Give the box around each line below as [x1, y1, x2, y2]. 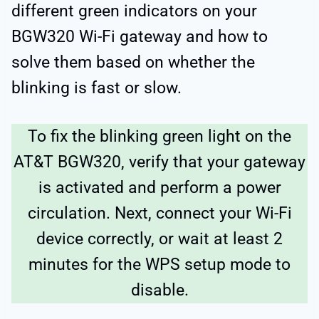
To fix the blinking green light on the [28, 127, 291, 147]
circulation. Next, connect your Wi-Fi [27, 204, 292, 224]
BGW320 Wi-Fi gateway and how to [11, 27, 268, 47]
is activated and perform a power [38, 178, 281, 198]
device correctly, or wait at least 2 [36, 229, 283, 249]
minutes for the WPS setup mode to [28, 255, 291, 275]
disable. [130, 281, 189, 300]
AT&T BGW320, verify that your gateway [14, 152, 305, 172]
